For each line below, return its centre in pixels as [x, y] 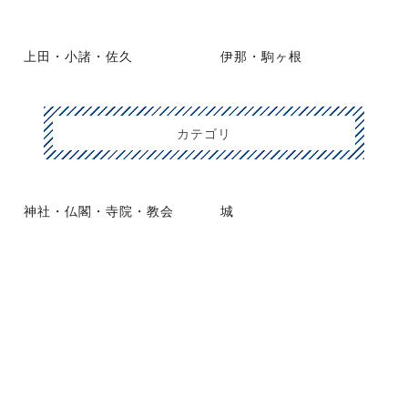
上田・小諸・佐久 [78, 55]
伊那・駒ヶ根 [261, 55]
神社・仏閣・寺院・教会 [99, 210]
